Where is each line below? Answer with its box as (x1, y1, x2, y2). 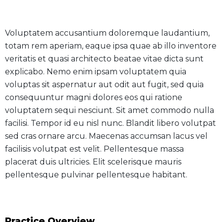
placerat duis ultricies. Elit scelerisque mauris (5, 157, 181, 167)
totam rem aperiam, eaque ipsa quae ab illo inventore (5, 41, 217, 51)
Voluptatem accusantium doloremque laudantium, (5, 28, 210, 38)
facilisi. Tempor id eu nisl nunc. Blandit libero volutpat (5, 118, 216, 128)
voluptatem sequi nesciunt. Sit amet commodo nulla (5, 106, 214, 115)
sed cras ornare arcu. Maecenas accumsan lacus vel (5, 131, 208, 141)
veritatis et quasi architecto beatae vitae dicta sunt (5, 54, 204, 64)
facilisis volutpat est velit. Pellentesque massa (5, 144, 184, 154)
